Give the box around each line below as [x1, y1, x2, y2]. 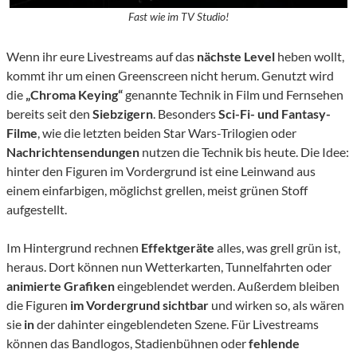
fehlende [249, 335, 300, 351]
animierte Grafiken [6, 278, 115, 294]
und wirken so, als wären [209, 297, 344, 313]
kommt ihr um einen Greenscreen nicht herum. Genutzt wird [6, 68, 334, 84]
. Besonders [153, 106, 218, 122]
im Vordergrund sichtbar [70, 297, 209, 313]
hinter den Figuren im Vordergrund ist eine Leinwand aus [6, 163, 316, 179]
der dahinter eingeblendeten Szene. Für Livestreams [34, 316, 319, 332]
